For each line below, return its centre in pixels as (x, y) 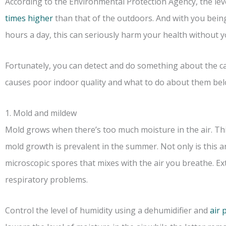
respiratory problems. (46, 180)
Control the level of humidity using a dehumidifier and (107, 211)
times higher (29, 18)
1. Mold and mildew (41, 113)
